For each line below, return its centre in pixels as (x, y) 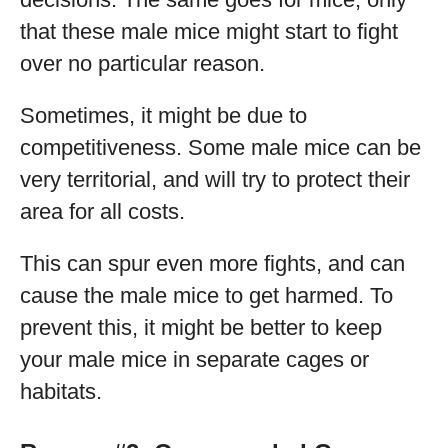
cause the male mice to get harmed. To (206, 295)
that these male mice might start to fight (209, 31)
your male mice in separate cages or (194, 359)
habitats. (61, 391)
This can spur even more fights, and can (212, 263)
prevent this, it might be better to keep (201, 327)
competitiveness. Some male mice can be (220, 147)
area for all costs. (102, 211)
